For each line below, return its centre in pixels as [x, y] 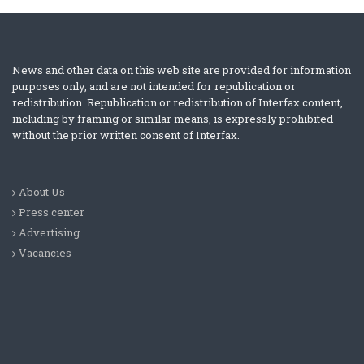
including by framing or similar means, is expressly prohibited [173, 118]
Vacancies [45, 252]
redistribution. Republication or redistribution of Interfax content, [178, 102]
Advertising [49, 232]
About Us [42, 191]
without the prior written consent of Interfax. [126, 134]
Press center [52, 212]
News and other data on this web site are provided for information [182, 69]
